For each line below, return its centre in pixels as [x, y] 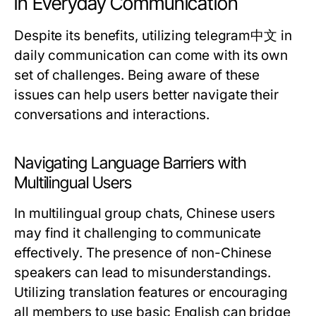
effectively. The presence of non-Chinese [143, 253]
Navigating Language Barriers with [131, 163]
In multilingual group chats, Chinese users [145, 213]
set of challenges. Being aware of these [137, 75]
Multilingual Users [73, 183]
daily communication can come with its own [151, 55]
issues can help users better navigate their [146, 95]
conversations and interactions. [112, 115]
